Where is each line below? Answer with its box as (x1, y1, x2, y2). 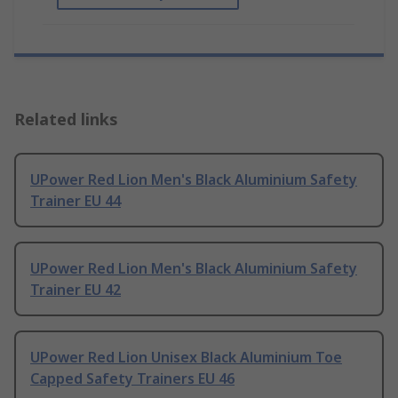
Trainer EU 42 (30, 280, 121, 300)
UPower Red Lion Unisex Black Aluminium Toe (30, 347, 342, 368)
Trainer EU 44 (30, 191, 121, 211)
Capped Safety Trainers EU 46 (30, 369, 235, 389)
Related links (14, 108, 118, 131)
